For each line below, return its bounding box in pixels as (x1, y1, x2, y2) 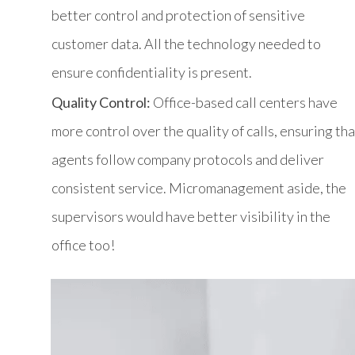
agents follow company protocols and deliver (52, 150, 324, 168)
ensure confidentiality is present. (52, 63, 252, 81)
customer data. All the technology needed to (52, 34, 321, 52)
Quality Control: (52, 93, 151, 111)
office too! (52, 235, 115, 254)
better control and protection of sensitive (52, 6, 305, 24)
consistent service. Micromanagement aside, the (52, 178, 346, 197)
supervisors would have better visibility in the (52, 207, 330, 225)
